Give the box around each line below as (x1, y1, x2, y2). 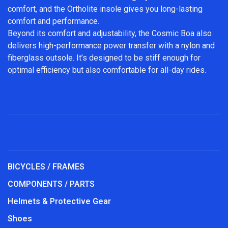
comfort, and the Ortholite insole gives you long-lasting (8, 4, 203, 14)
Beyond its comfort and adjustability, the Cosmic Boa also (8, 28, 212, 38)
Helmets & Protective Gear (8, 196, 111, 206)
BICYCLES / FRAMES (8, 161, 84, 172)
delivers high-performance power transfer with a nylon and (8, 40, 215, 50)
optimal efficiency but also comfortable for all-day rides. (8, 65, 206, 75)
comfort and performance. (8, 16, 99, 26)
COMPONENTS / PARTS (8, 179, 95, 189)
